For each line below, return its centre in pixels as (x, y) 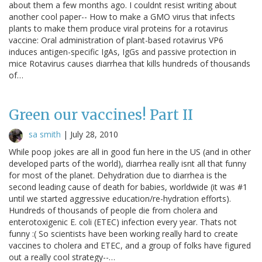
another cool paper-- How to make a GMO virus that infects (122, 16)
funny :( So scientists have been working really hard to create (123, 233)
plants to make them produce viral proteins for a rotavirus (118, 28)
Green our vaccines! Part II (101, 115)
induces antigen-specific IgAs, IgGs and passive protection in (123, 51)
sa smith (45, 134)
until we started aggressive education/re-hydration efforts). (120, 198)
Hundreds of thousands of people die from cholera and (113, 210)
